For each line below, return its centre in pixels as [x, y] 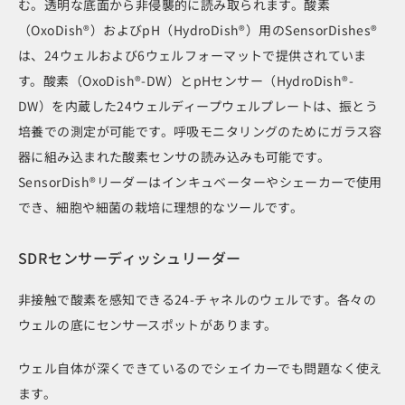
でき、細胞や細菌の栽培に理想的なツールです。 [161, 207]
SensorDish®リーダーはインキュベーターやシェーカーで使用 [200, 181]
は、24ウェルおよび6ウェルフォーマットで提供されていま [193, 55]
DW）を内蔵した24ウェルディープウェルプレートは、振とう [198, 105]
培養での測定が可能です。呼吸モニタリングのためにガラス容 [200, 131]
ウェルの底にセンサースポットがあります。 [148, 324]
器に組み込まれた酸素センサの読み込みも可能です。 [174, 156]
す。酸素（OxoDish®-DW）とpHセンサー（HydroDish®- [186, 80]
